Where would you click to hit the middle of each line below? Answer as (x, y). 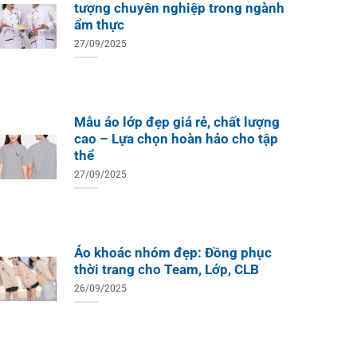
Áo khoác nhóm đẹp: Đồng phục (173, 253)
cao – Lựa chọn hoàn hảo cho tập (176, 139)
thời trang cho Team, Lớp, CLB (166, 270)
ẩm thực (99, 25)
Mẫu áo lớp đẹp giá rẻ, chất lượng (177, 123)
